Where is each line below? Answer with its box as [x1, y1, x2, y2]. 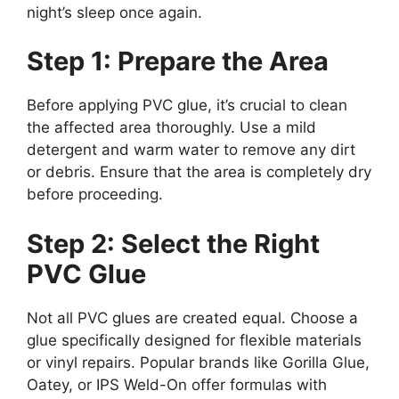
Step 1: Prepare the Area [27, 45, 329, 77]
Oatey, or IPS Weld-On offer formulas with [27, 375, 327, 394]
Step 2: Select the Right [27, 227, 320, 259]
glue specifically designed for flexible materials [27, 330, 362, 349]
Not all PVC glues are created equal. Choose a [27, 308, 358, 327]
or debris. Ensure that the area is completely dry [27, 163, 371, 182]
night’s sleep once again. [27, 3, 202, 21]
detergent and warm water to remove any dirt [27, 141, 355, 159]
